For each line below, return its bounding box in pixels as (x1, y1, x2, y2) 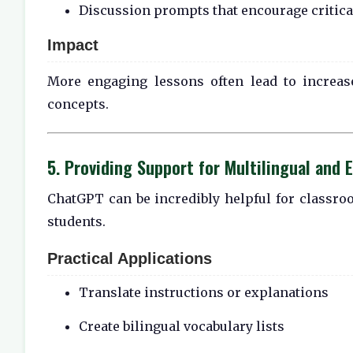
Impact (47, 35, 98, 54)
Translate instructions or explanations (79, 284, 329, 301)
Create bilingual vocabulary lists (79, 318, 284, 335)
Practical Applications (47, 250, 212, 268)
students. (47, 213, 106, 229)
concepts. (47, 95, 109, 112)
